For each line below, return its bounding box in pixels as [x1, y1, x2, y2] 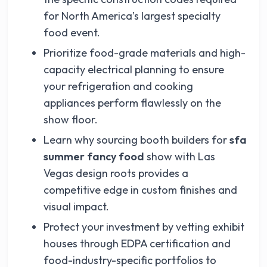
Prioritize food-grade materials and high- [44, 46, 246, 60]
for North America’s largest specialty [44, 9, 221, 23]
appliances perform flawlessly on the [44, 96, 222, 110]
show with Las [147, 150, 216, 163]
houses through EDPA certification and [44, 237, 231, 250]
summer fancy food [44, 150, 147, 163]
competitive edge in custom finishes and [44, 183, 238, 197]
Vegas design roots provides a [44, 166, 189, 180]
